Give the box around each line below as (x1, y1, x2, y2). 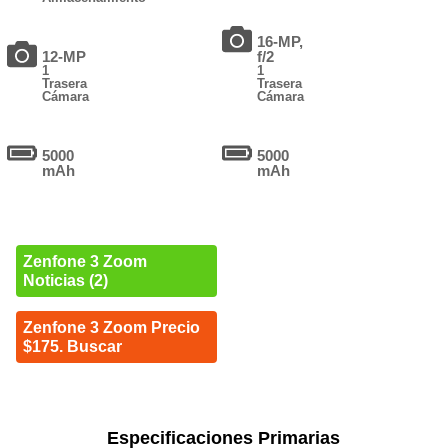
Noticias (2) (22, 272, 108, 290)
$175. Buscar (22, 338, 122, 356)
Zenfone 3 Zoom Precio (22, 319, 200, 337)
